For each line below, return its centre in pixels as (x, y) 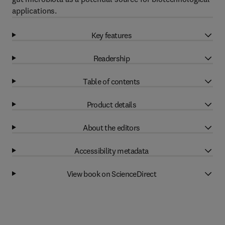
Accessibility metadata (111, 150)
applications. (35, 11)
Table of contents (111, 81)
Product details (111, 104)
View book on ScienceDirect (111, 174)
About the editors (111, 127)
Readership (111, 58)
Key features (111, 35)
